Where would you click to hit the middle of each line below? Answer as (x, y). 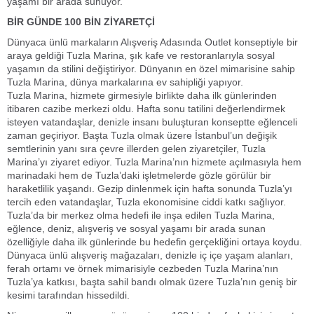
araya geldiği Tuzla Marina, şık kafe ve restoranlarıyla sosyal (141, 55)
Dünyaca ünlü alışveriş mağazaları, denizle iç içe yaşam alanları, (150, 255)
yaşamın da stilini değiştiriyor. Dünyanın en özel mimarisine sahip (151, 69)
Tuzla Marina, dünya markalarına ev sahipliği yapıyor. (125, 82)
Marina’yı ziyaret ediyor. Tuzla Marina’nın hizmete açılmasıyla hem (154, 162)
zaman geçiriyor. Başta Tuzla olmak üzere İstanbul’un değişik (142, 135)
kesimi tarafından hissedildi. (68, 295)
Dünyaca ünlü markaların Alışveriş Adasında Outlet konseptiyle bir (152, 42)
